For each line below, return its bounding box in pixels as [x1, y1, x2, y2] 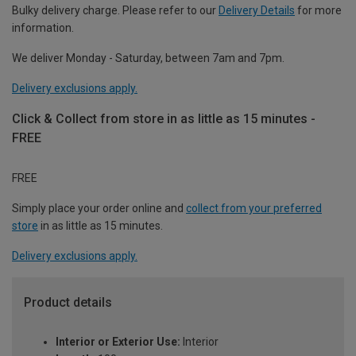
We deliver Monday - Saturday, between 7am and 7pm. [12, 51, 284, 64]
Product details [24, 294, 112, 310]
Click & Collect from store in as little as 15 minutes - [12, 110, 315, 126]
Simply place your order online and [12, 201, 186, 215]
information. [12, 21, 74, 34]
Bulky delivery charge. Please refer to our [12, 3, 219, 17]
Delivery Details [219, 3, 295, 17]
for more [295, 3, 342, 17]
